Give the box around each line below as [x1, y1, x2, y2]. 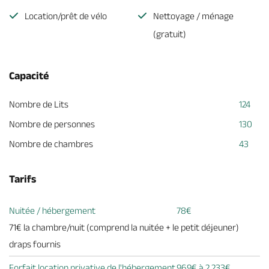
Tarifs [9, 172, 36, 185]
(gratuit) [153, 28, 186, 39]
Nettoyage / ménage [153, 10, 234, 21]
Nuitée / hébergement [9, 205, 95, 216]
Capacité [9, 69, 49, 82]
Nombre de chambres [9, 138, 93, 149]
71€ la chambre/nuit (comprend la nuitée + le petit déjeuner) [9, 222, 239, 232]
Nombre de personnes [9, 118, 95, 129]
